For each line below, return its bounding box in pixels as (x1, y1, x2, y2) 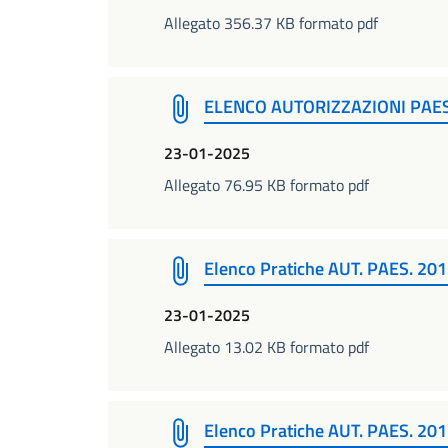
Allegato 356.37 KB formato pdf (164, 11, 378, 35)
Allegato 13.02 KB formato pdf (164, 335, 369, 359)
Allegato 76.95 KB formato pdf (164, 173, 369, 197)
